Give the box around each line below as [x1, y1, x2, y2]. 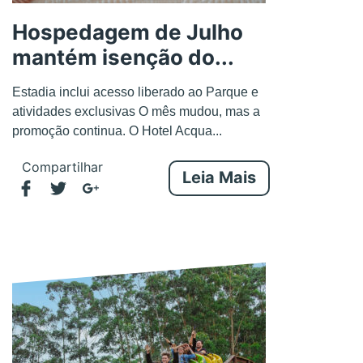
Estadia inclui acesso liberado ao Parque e [12, 84, 258, 99]
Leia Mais [181, 167, 256, 187]
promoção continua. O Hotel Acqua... [12, 123, 222, 138]
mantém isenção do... [12, 44, 234, 70]
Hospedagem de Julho [12, 19, 243, 45]
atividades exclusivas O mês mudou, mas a [12, 104, 260, 118]
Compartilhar [22, 158, 103, 175]
